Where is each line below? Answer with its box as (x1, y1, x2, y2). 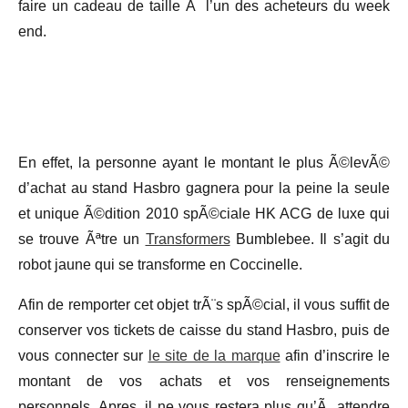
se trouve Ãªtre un (18, 230, 146, 247)
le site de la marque (148, 347, 280, 363)
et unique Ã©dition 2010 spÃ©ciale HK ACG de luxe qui (18, 205, 390, 221)
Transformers (145, 230, 230, 247)
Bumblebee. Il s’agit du (229, 230, 390, 247)
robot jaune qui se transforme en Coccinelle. (18, 256, 302, 272)
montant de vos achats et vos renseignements (18, 372, 390, 389)
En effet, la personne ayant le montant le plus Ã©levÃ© (18, 154, 390, 170)
